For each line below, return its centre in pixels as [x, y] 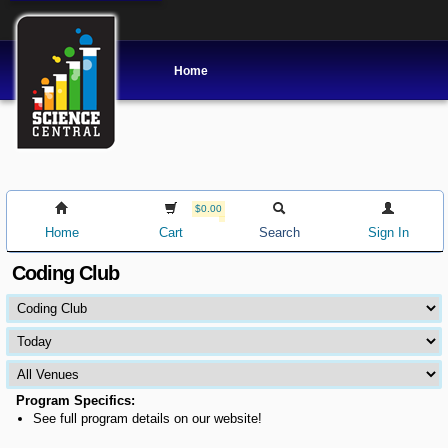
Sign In [388, 232]
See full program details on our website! [148, 418]
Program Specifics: [76, 400]
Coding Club [66, 272]
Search [279, 232]
